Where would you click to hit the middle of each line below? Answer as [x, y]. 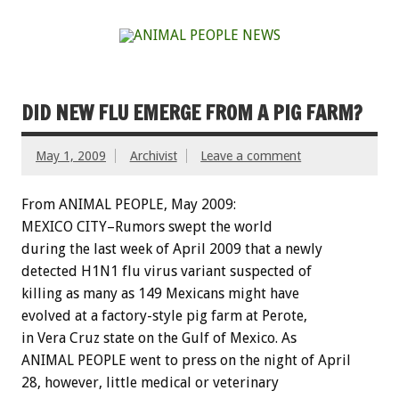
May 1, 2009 [71, 155]
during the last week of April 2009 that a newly [172, 248]
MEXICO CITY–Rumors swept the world [147, 226]
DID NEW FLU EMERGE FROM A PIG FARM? [192, 112]
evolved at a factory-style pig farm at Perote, [164, 315]
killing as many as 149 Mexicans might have [160, 293]
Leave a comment [251, 155]
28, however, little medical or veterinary [150, 382]
